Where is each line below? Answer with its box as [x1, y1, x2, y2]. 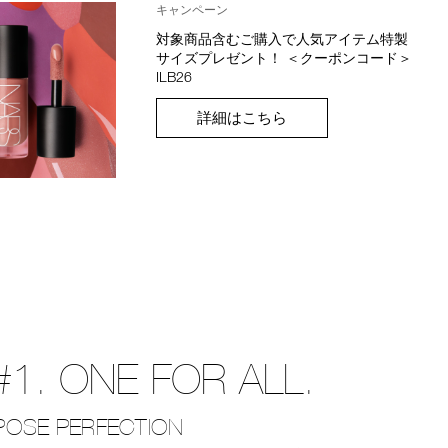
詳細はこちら [197, 108, 288, 127]
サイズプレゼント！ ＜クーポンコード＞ [156, 49, 413, 67]
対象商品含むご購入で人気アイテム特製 [156, 30, 409, 48]
